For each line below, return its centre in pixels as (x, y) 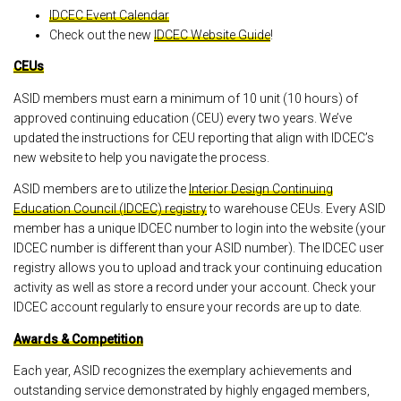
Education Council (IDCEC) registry (110, 209)
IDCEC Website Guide (212, 34)
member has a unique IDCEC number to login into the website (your (200, 228)
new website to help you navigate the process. (141, 157)
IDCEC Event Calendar (109, 15)
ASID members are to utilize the (101, 189)
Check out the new (102, 34)
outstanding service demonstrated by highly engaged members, (192, 390)
